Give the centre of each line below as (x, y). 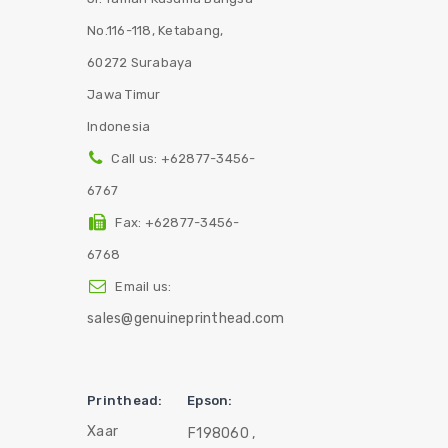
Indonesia (119, 126)
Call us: (136, 158)
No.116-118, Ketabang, (155, 30)
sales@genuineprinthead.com (186, 318)
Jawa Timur (124, 94)
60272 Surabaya (140, 62)
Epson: (210, 400)
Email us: (143, 286)
